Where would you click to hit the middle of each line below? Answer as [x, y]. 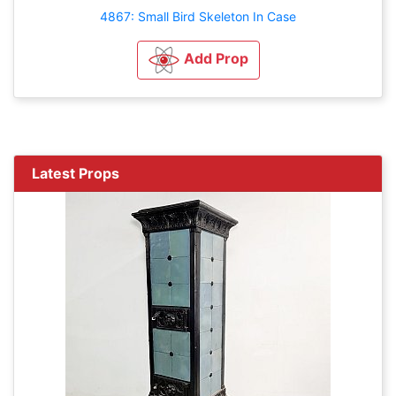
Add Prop [216, 59]
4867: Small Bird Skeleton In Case [198, 16]
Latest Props [76, 173]
